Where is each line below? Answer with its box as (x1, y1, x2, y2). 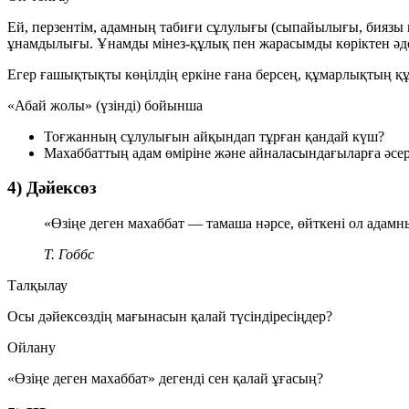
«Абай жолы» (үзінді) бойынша (7, 97, 203, 113)
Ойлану (7, 340, 56, 356)
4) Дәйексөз (7, 178, 97, 198)
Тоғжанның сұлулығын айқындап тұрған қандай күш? (44, 128, 384, 144)
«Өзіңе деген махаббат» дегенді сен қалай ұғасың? (7, 371, 323, 387)
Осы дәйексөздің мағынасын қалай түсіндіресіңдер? (7, 309, 332, 325)
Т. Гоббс (44, 246, 94, 263)
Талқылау (7, 278, 68, 294)
